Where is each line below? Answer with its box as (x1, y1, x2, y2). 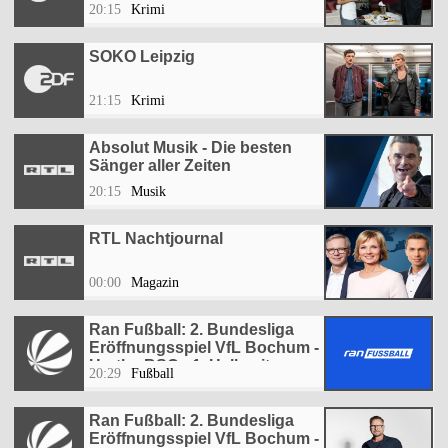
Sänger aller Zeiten (89, 157, 231, 175)
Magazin (131, 275, 179, 291)
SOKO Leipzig (89, 48, 195, 66)
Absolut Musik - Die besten (89, 139, 292, 157)
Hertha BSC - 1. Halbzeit (89, 357, 270, 375)
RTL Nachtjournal (89, 230, 223, 248)
